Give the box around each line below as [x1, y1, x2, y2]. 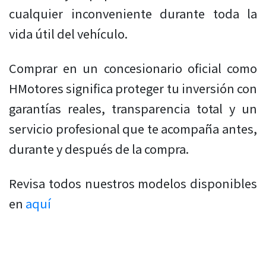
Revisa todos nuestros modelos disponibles [9, 175, 257, 192]
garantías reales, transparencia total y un [9, 100, 257, 118]
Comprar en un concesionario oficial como [9, 59, 257, 77]
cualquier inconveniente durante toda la [9, 5, 257, 23]
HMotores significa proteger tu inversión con [9, 80, 257, 97]
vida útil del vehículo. [9, 25, 128, 43]
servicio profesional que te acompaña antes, [9, 120, 257, 138]
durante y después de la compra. [9, 140, 189, 158]
